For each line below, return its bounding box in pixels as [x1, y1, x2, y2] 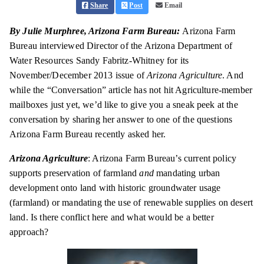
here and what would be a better [89, 212, 214, 222]
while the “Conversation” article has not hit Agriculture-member [9, 85, 253, 95]
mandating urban [153, 168, 220, 178]
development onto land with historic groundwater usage [9, 183, 221, 193]
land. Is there [9, 212, 61, 222]
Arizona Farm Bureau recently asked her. [9, 129, 166, 139]
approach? [9, 227, 49, 237]
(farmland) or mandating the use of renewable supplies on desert [9, 197, 253, 207]
